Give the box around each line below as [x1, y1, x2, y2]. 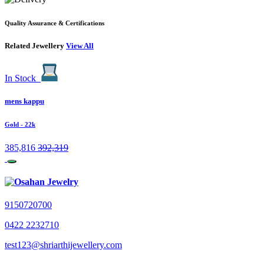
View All [66, 41, 94, 51]
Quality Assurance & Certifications [5, 19, 104, 27]
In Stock [5, 73, 36, 84]
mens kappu [5, 97, 44, 106]
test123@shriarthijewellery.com [5, 239, 122, 250]
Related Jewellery [5, 41, 66, 51]
